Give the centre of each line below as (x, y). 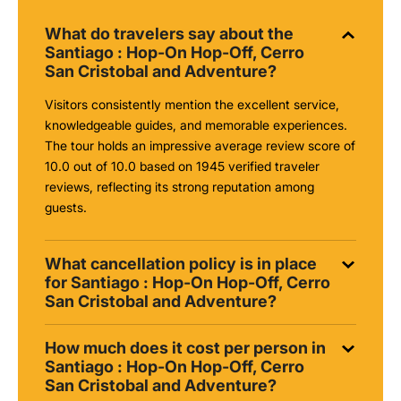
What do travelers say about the (169, 33)
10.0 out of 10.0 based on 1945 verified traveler (182, 166)
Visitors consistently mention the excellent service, (192, 104)
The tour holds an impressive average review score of (200, 145)
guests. (66, 207)
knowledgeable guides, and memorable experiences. (196, 124)
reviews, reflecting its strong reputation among (179, 186)
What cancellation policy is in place (181, 263)
